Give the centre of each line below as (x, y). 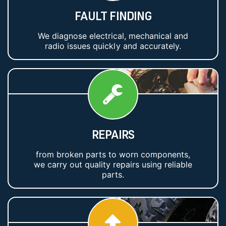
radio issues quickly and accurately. (113, 46)
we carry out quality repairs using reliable (113, 164)
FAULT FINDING (113, 16)
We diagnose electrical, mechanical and (113, 36)
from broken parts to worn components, (113, 154)
